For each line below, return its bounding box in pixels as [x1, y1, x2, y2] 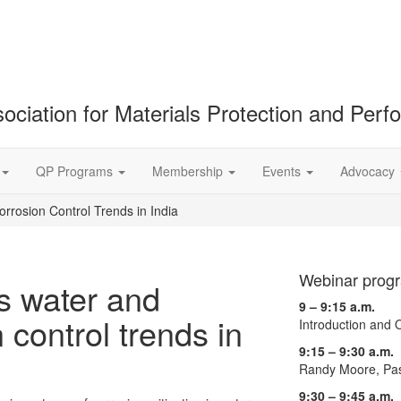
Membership [152, 162, 226, 180]
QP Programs [36, 162, 116, 180]
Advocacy [340, 162, 398, 180]
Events [262, 162, 304, 180]
